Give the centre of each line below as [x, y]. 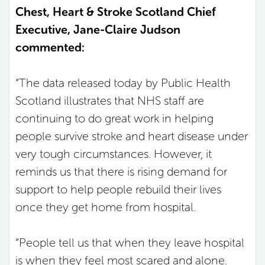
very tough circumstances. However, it [114, 153]
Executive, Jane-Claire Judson [98, 29]
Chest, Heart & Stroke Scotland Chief [116, 12]
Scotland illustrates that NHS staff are [110, 100]
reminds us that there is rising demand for [121, 171]
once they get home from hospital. [106, 207]
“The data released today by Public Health [123, 83]
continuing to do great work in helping [114, 118]
